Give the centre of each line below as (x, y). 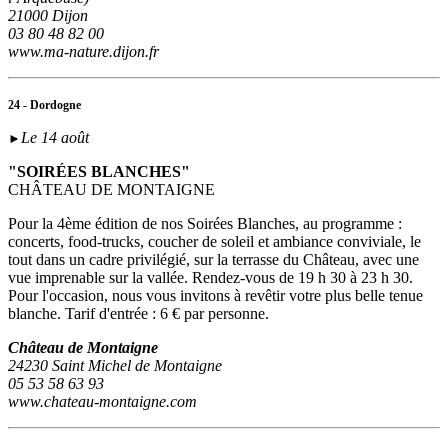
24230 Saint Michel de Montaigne (115, 366)
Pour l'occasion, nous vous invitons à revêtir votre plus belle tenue (215, 296)
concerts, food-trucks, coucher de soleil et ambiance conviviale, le (214, 242)
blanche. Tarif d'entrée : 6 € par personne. (138, 314)
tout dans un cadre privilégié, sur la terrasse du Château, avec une (213, 260)
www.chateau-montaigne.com (102, 402)
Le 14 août (55, 138)
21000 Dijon (48, 16)
